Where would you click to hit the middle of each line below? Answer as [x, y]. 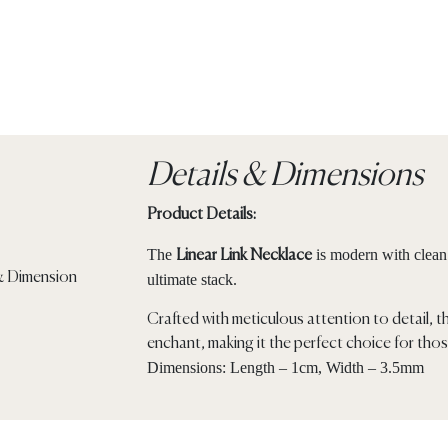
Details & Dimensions [284, 176]
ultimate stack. [191, 280]
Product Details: [201, 215]
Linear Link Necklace [243, 256]
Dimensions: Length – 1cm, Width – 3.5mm [285, 368]
